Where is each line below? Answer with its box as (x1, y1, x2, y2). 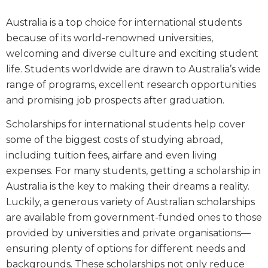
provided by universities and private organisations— (6, 227, 251, 239)
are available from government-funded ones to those (6, 212, 262, 224)
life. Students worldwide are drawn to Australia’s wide (6, 63, 261, 75)
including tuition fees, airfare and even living (6, 150, 217, 162)
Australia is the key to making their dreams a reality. (6, 181, 249, 193)
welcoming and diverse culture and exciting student (6, 48, 258, 60)
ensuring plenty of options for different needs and (6, 243, 246, 255)
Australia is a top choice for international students (6, 17, 242, 29)
